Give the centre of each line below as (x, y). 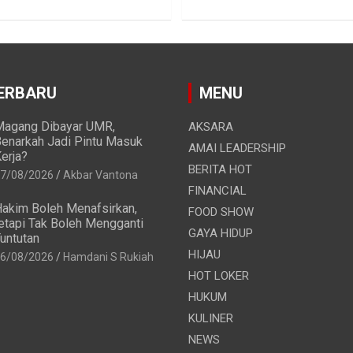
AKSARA (211, 126)
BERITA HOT (220, 169)
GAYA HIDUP (221, 233)
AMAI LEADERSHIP (237, 148)
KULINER (211, 318)
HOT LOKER (219, 275)
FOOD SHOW (221, 212)
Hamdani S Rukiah (108, 256)
